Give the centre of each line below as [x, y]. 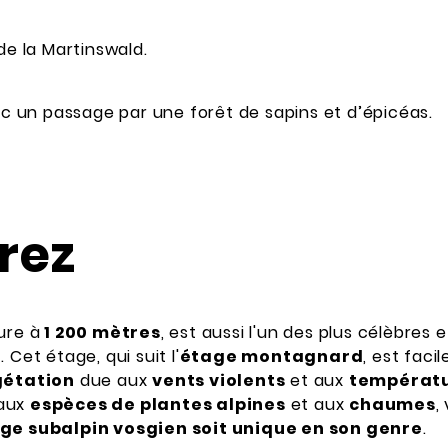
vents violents [219, 380]
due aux [114, 380]
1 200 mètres [100, 332]
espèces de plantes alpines [158, 404]
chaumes [392, 404]
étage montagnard [271, 356]
